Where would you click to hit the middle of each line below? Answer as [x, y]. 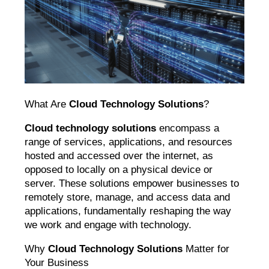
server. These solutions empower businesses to [132, 184]
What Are [47, 104]
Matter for [206, 249]
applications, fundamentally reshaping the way [128, 211]
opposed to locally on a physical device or [119, 170]
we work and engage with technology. [108, 225]
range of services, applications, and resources [129, 142]
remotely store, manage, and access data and [128, 198]
